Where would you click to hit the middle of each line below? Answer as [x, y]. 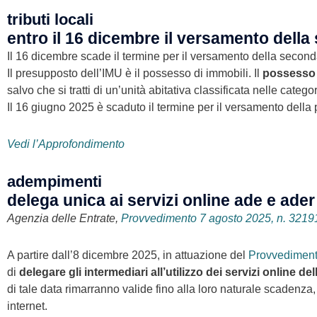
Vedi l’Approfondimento [66, 144]
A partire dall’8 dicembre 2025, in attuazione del [128, 255]
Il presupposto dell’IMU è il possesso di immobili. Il [135, 73]
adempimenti [54, 181]
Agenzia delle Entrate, [64, 218]
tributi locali [50, 19]
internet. [27, 306]
